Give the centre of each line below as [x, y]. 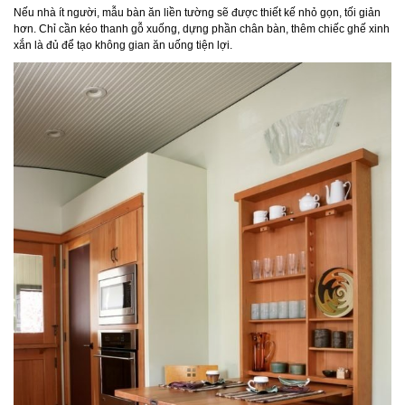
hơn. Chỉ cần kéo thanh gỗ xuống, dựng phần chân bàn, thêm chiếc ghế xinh [202, 29]
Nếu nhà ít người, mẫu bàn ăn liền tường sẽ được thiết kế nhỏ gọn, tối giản [197, 13]
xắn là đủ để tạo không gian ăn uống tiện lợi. [123, 46]
